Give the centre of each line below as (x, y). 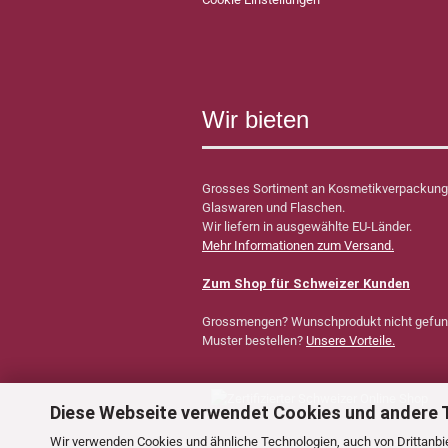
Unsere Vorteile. (350, 340)
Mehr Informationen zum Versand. (298, 245)
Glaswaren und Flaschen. (275, 207)
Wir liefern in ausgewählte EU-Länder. (307, 226)
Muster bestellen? (254, 340)
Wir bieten (255, 119)
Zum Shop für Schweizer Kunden (306, 283)
